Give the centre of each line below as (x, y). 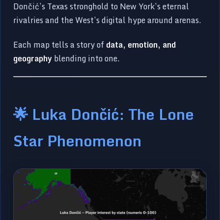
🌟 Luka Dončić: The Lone (104, 114)
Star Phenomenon (78, 141)
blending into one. (86, 59)
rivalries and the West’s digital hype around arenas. (108, 20)
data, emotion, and (141, 45)
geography (33, 59)
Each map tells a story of (60, 45)
